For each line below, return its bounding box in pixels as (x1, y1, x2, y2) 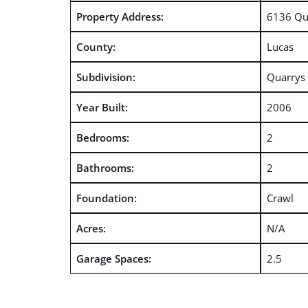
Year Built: (76, 100, 128, 114)
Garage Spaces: (76, 251, 151, 265)
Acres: (76, 221, 106, 235)
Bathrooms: (76, 160, 134, 175)
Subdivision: (76, 69, 135, 84)
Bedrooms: (76, 130, 129, 144)
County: (76, 39, 115, 54)
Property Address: (76, 9, 164, 23)
